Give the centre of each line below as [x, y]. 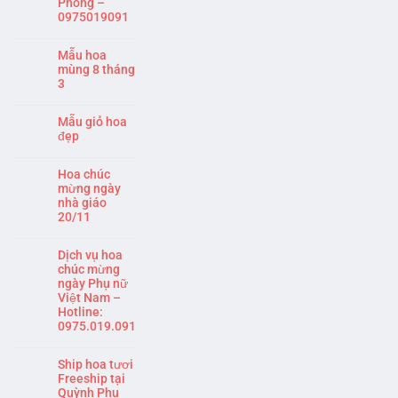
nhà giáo [82, 203]
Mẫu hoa [82, 56]
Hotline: [80, 312]
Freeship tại [92, 379]
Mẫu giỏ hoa [92, 122]
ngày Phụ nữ [93, 284]
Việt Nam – [89, 298]
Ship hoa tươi [96, 365]
